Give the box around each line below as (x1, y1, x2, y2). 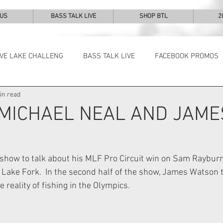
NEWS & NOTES (1, 91, 51, 101)
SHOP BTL (139, 12, 168, 20)
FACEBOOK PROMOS (155, 51, 219, 61)
